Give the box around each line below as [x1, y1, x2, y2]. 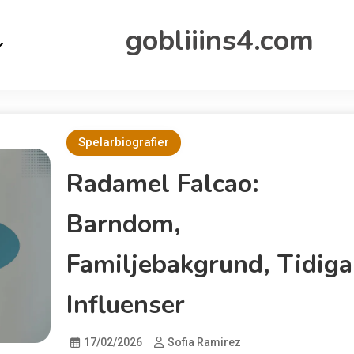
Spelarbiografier [77, 135, 169, 149]
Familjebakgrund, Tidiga [66, 247, 352, 281]
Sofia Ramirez [167, 336, 241, 348]
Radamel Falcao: [66, 167, 259, 201]
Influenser [66, 288, 185, 322]
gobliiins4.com [126, 21, 314, 60]
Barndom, [66, 207, 181, 241]
